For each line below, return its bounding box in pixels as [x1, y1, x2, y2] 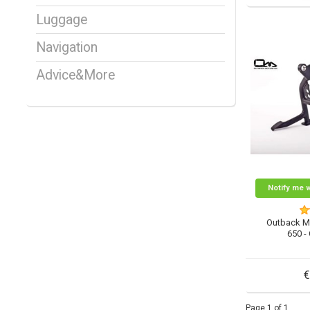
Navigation [36, 39, 98, 56]
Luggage [36, 12, 87, 28]
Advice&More [36, 67, 115, 84]
